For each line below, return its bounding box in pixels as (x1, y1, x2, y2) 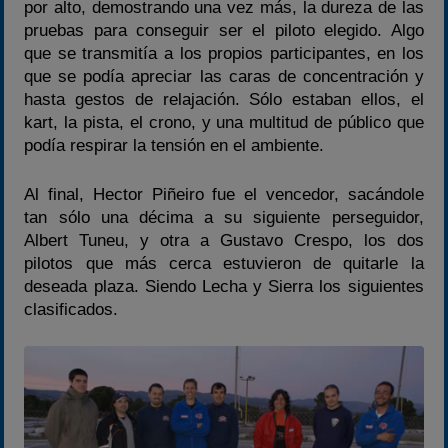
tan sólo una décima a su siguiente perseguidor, (24, 207, 424, 227)
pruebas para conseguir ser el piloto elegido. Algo (24, 21, 424, 41)
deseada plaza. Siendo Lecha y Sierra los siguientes (24, 276, 424, 296)
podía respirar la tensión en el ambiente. (24, 136, 325, 156)
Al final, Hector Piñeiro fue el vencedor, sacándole (24, 184, 424, 204)
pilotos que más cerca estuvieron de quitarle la (24, 253, 424, 273)
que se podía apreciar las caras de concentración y (24, 67, 424, 87)
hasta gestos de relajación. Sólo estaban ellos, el (24, 90, 424, 110)
